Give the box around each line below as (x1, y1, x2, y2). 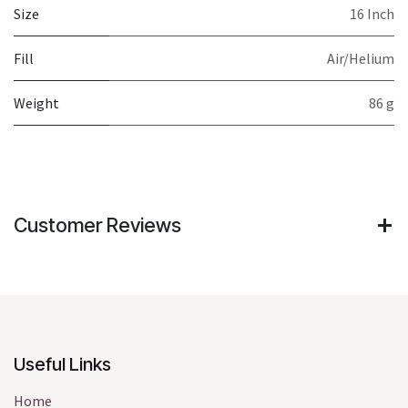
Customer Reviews (14, 213, 181, 238)
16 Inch (350, 5, 394, 24)
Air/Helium (327, 49, 394, 68)
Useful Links (14, 353, 111, 376)
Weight (14, 94, 59, 113)
